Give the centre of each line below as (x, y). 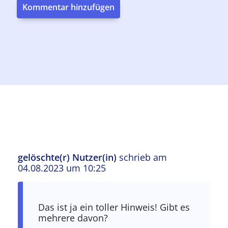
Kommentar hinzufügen (69, 7)
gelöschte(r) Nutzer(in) (67, 157)
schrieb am (142, 157)
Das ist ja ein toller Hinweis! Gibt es (114, 207)
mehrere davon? (73, 218)
